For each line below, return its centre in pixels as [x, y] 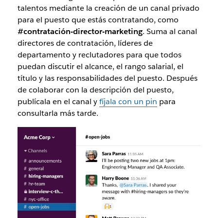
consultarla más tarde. [58, 113]
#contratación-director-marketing [80, 31]
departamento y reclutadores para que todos [99, 54]
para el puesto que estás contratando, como [98, 19]
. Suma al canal [170, 31]
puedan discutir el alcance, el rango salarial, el [100, 66]
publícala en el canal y [58, 101]
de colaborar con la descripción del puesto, [95, 90]
